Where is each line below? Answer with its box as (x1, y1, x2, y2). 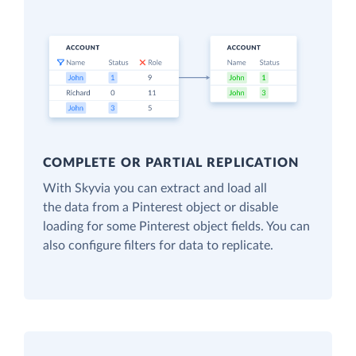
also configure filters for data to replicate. (43, 239, 273, 253)
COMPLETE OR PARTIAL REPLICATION (43, 157, 300, 170)
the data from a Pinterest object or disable (43, 201, 278, 215)
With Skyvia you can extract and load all (43, 182, 267, 195)
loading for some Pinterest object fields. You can (43, 220, 310, 234)
